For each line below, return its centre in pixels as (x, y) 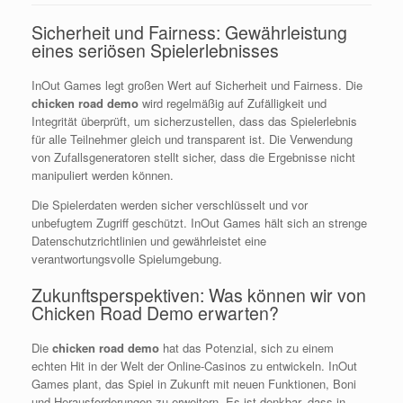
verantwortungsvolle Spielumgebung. (127, 259)
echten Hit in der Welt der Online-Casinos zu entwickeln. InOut (194, 366)
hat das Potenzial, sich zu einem (246, 348)
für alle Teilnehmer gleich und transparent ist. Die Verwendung (192, 139)
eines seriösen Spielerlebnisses (155, 50)
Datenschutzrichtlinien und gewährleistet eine (149, 241)
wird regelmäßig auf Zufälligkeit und (233, 103)
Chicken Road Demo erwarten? (155, 313)
